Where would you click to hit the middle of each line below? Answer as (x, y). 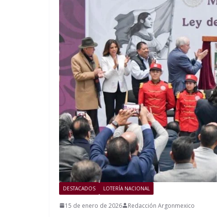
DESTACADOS (79, 188)
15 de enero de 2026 (93, 205)
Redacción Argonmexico (161, 205)
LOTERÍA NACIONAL (126, 188)
